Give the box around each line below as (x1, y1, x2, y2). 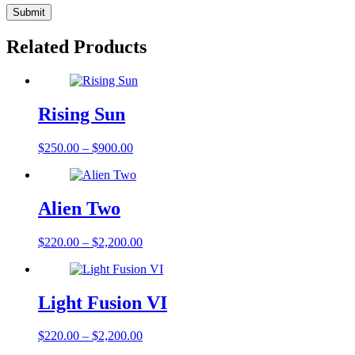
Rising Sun (38, 103, 125, 124)
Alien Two (38, 197, 120, 219)
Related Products (6, 36, 147, 58)
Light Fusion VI (38, 292, 167, 313)
